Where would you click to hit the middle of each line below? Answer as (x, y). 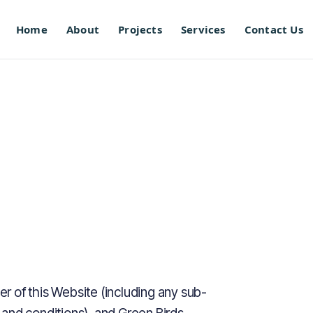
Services (203, 29)
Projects (140, 29)
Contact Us (274, 29)
